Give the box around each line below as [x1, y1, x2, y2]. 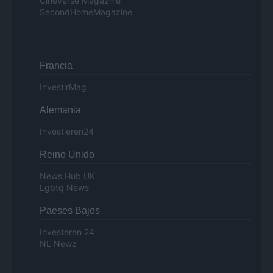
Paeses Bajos [40, 205, 100, 216]
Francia [40, 60, 73, 71]
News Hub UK [40, 171, 95, 182]
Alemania [40, 105, 81, 116]
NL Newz [40, 238, 77, 249]
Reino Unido [40, 149, 94, 160]
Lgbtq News [40, 182, 89, 193]
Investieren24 [40, 126, 94, 137]
